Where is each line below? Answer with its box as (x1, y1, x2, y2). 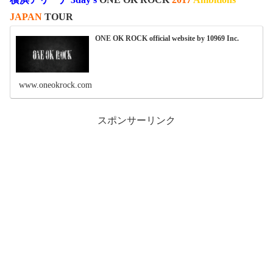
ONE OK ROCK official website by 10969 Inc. (95, 34, 239, 43)
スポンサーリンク (97, 115, 175, 126)
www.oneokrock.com (19, 80, 93, 90)
